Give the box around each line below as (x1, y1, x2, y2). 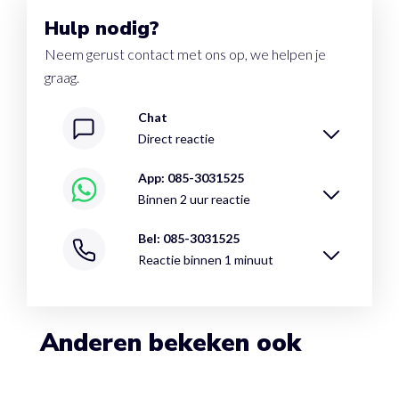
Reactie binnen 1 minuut (137, 252, 274, 268)
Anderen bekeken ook (40, 326, 302, 361)
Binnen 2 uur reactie (137, 191, 251, 208)
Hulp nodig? (45, 15, 159, 43)
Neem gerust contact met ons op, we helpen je (45, 45, 326, 63)
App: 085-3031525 (137, 170, 244, 186)
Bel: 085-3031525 (137, 231, 240, 247)
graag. (45, 69, 79, 86)
